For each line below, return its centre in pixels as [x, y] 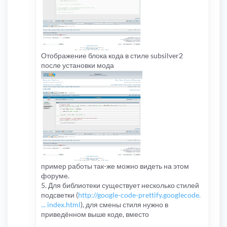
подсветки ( [60, 195]
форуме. [55, 175]
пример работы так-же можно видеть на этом [115, 166]
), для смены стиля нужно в [124, 204]
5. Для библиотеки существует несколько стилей [120, 185]
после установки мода [78, 65]
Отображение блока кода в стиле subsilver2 [112, 55]
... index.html [61, 204]
